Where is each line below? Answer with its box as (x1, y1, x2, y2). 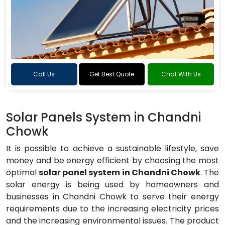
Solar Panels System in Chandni (6, 109, 201, 126)
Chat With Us (161, 70, 201, 78)
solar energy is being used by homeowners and (6, 179, 219, 190)
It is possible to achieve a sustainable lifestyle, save (6, 143, 219, 154)
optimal (6, 167, 39, 178)
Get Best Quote (89, 70, 134, 78)
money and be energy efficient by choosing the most (6, 155, 219, 166)
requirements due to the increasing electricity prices (6, 203, 219, 214)
